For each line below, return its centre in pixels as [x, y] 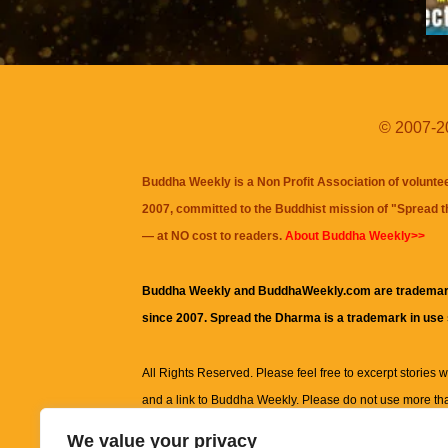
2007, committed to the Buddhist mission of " [269, 209]
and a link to [176, 400]
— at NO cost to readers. [213, 236]
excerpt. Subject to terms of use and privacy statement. [290, 427]
